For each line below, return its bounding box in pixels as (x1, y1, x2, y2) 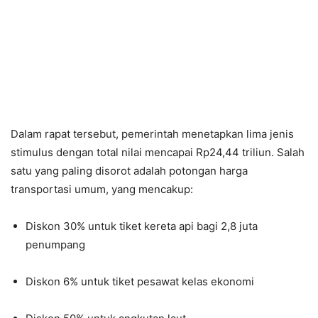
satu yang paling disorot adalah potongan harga (11, 163, 248, 177)
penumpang (26, 237, 85, 251)
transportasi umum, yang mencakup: (11, 182, 193, 196)
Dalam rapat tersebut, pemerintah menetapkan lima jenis (11, 126, 294, 141)
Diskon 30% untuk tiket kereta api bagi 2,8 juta (26, 219, 258, 233)
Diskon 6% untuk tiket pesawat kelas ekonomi (26, 274, 254, 288)
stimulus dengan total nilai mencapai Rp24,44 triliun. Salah (11, 145, 305, 159)
